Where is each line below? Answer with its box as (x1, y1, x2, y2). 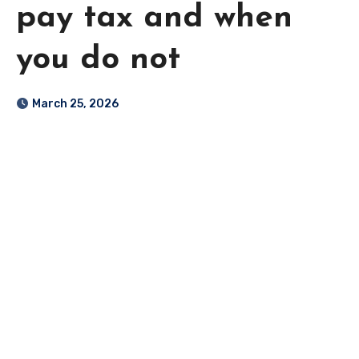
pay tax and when (16, 2, 292, 35)
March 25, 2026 (32, 97, 119, 111)
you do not (16, 44, 180, 77)
